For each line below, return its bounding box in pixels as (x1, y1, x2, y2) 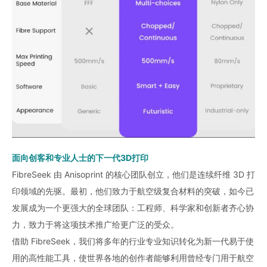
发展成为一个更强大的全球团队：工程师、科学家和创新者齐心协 (12, 203, 254, 213)
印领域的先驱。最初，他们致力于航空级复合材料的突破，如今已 (12, 186, 254, 197)
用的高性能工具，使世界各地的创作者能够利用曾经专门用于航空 (12, 253, 254, 263)
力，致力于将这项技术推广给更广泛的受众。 (12, 219, 179, 230)
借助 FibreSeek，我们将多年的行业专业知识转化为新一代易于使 (12, 236, 254, 247)
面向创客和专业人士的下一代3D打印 (12, 153, 148, 163)
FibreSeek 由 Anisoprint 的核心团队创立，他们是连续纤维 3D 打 (12, 169, 255, 180)
